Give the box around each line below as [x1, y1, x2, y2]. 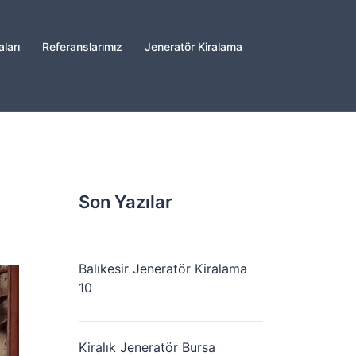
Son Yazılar [78, 192, 172, 212]
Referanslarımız [42, 40, 122, 53]
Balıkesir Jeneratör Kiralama [78, 261, 247, 277]
